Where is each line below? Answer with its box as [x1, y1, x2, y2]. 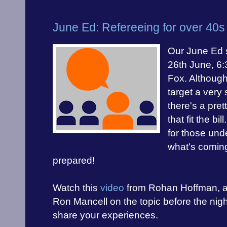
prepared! [53, 155, 95, 166]
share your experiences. [53, 210, 158, 221]
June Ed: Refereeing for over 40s [53, 21, 225, 34]
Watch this [53, 182, 100, 194]
